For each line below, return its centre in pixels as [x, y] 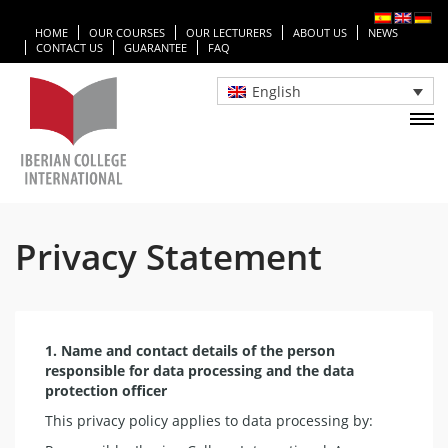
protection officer [106, 390]
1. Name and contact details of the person [190, 350]
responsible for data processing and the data [199, 370]
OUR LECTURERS [229, 33]
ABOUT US [320, 33]
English [276, 91]
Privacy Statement [168, 256]
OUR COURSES [127, 33]
